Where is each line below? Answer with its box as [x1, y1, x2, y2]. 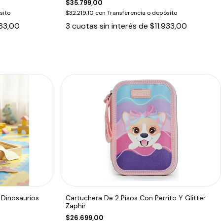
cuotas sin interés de [72, 20, 150, 31]
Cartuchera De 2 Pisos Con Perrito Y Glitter [66, 193, 206, 202]
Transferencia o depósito [107, 8, 178, 17]
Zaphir [66, 201, 86, 210]
